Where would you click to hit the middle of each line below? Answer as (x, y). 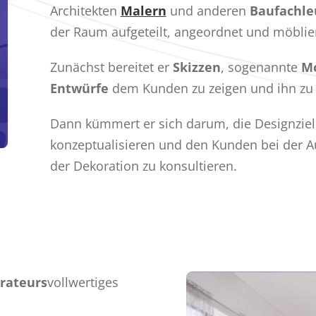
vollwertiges (83, 282)
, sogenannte (261, 67)
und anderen (208, 10)
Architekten (85, 10)
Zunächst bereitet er (111, 67)
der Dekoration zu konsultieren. (143, 165)
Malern (143, 10)
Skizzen (196, 67)
